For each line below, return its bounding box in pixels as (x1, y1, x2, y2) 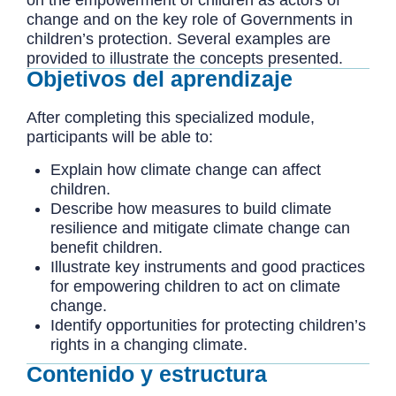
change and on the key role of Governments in (27, 10, 353, 28)
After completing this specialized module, (27, 109, 315, 127)
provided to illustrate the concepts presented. (27, 49, 347, 67)
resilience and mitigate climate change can (50, 219, 350, 238)
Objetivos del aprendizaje (27, 65, 293, 91)
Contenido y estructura (27, 362, 267, 387)
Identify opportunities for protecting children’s (50, 316, 366, 335)
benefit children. (50, 239, 163, 257)
